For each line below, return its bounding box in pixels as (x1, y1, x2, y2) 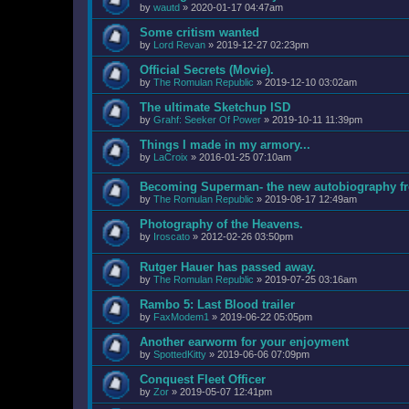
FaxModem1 (153, 310, 209, 322)
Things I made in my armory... (140, 137, 310, 152)
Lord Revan (153, 38, 205, 50)
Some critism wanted (140, 25, 259, 39)
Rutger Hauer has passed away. (140, 259, 316, 274)
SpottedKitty (153, 348, 206, 360)
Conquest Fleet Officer (140, 372, 266, 386)
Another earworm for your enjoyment (140, 334, 349, 349)
